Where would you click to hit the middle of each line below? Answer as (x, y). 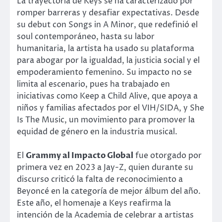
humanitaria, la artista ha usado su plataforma (106, 49)
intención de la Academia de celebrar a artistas (105, 215)
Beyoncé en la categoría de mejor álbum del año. (109, 192)
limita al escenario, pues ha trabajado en (93, 84)
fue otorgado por (167, 156)
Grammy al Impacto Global (80, 156)
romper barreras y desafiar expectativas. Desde (108, 13)
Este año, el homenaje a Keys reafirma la (94, 203)
